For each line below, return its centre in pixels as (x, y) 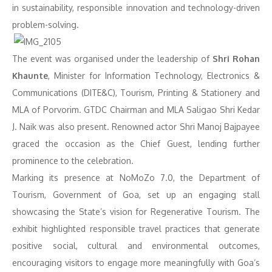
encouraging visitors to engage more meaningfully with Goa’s (136, 263)
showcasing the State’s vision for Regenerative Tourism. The (136, 212)
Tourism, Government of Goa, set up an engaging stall (136, 195)
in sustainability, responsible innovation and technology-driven (136, 8)
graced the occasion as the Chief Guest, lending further (136, 144)
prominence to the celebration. (73, 161)
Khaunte (30, 76)
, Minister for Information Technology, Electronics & (154, 76)
